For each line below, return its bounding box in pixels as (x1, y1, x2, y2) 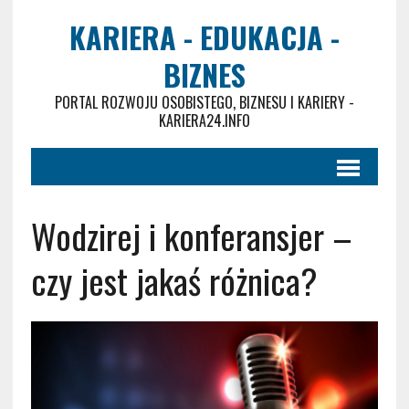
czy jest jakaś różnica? (30, 255, 318, 306)
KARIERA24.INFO (158, 110, 250, 131)
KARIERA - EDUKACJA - (68, 16, 340, 58)
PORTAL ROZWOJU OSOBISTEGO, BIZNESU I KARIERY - (54, 91, 354, 113)
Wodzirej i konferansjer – (30, 210, 352, 261)
